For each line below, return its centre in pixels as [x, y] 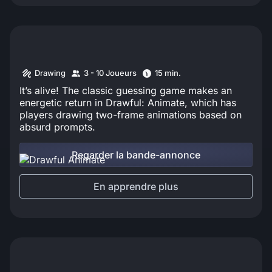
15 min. [168, 73]
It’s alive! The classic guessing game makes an [126, 90]
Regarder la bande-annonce [136, 155]
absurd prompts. [57, 127]
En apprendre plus [136, 186]
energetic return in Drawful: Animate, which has [128, 102]
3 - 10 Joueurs [110, 73]
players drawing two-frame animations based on [131, 114]
